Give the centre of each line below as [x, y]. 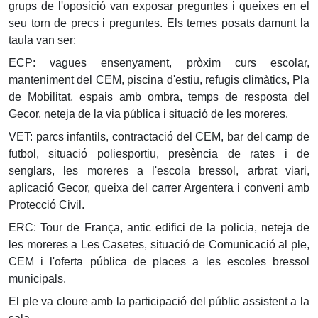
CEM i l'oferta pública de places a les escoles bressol [159, 262]
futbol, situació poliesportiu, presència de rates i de [159, 154]
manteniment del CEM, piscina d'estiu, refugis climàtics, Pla [159, 80]
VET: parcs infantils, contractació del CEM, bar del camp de [159, 137]
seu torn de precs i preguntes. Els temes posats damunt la [159, 23]
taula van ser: [42, 40]
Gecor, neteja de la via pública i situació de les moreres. [148, 114]
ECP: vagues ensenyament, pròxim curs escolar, [159, 63]
